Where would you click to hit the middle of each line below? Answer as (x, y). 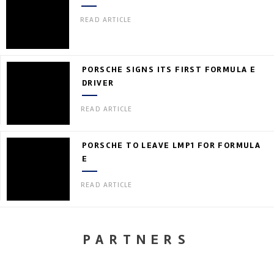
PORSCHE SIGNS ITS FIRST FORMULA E (169, 69)
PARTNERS (137, 239)
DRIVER (98, 83)
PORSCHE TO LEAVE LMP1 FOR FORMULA (172, 145)
